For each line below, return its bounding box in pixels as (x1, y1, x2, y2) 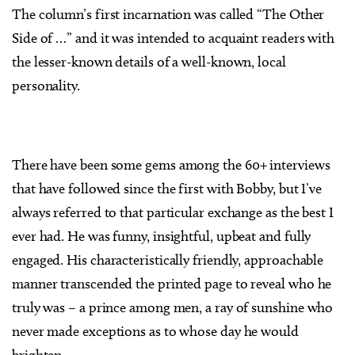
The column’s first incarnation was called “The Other (12, 6, 325, 23)
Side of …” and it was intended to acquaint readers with (12, 29, 335, 47)
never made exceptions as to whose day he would (12, 323, 299, 340)
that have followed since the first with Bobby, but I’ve (12, 180, 323, 197)
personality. (12, 77, 80, 94)
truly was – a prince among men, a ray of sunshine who (12, 299, 334, 316)
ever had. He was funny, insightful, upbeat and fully (12, 227, 311, 245)
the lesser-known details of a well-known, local (12, 53, 286, 71)
